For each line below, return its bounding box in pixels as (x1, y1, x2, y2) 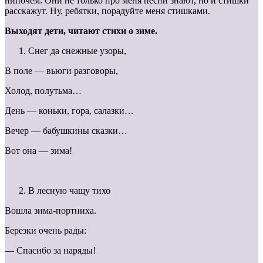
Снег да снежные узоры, (28, 46, 126, 56)
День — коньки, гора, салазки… (5, 106, 134, 116)
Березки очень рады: (5, 225, 86, 236)
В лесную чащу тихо (28, 186, 110, 196)
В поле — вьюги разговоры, (5, 66, 118, 76)
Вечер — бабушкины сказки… (5, 126, 127, 136)
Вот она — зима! (5, 146, 72, 156)
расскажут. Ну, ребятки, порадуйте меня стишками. (5, 6, 210, 16)
